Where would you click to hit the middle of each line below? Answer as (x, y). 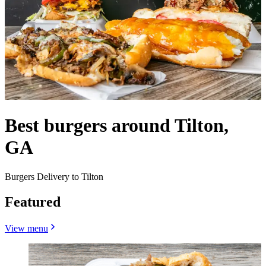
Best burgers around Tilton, (117, 126)
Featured (33, 202)
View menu (26, 228)
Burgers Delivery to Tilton (54, 176)
